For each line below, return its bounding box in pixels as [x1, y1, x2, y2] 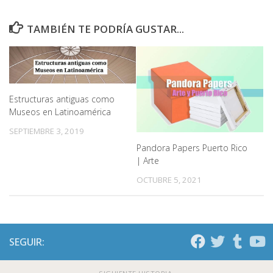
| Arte [136, 155, 159, 167]
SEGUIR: [9, 235, 44, 249]
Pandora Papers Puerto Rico [136, 142, 247, 154]
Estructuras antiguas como [9, 93, 115, 105]
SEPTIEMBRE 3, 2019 [9, 126, 84, 137]
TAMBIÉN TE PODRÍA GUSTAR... [27, 22, 185, 37]
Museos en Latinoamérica [9, 106, 111, 118]
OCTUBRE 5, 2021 [136, 174, 202, 186]
